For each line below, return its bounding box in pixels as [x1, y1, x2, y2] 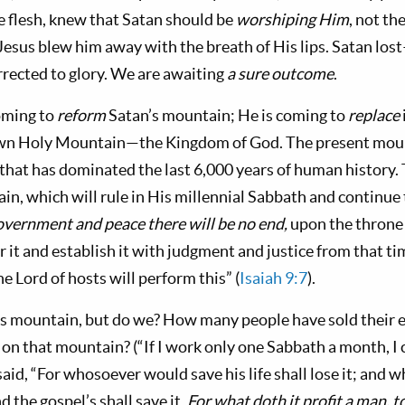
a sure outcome [227, 64, 334, 83]
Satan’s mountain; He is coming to [108, 106, 348, 125]
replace [348, 106, 402, 125]
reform [57, 106, 108, 125]
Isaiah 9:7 [240, 268, 307, 287]
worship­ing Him [236, 10, 349, 29]
